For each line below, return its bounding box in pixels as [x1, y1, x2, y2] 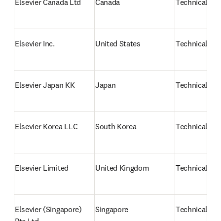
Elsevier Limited [15, 163, 69, 173]
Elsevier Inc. [15, 38, 55, 48]
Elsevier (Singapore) [15, 204, 82, 214]
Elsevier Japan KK [15, 80, 75, 90]
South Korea [95, 121, 137, 131]
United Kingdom [95, 163, 149, 173]
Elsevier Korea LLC [15, 121, 78, 131]
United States [95, 38, 141, 48]
